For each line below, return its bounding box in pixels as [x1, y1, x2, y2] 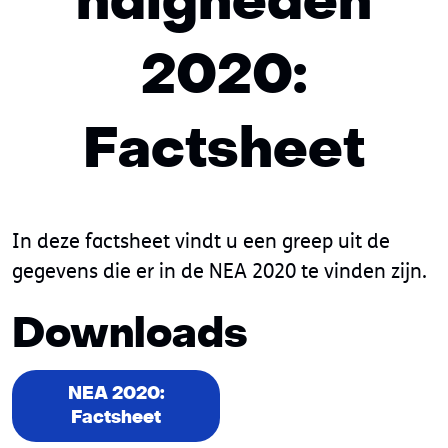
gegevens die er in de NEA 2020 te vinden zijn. [12, 257, 427, 284]
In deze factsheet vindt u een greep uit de [12, 227, 390, 254]
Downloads [12, 307, 248, 361]
